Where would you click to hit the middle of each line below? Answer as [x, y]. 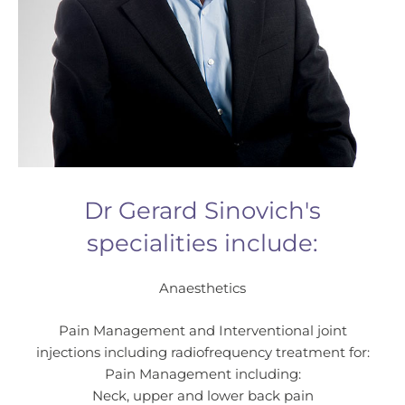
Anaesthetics [202, 288]
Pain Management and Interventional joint [202, 331]
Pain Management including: [202, 375]
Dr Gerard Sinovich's [202, 211]
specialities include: [202, 243]
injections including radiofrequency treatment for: [202, 353]
